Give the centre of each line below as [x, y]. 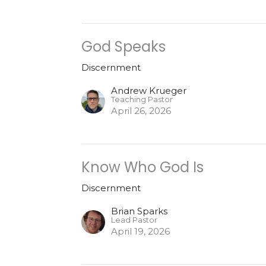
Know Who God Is [143, 167]
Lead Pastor [134, 220]
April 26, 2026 [141, 110]
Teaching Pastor [142, 99]
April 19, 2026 [141, 231]
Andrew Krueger [149, 90]
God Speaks [124, 46]
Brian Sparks [140, 211]
